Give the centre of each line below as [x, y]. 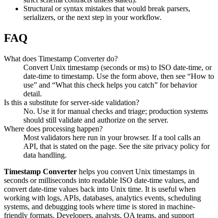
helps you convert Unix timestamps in [136, 172]
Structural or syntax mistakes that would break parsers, [107, 9]
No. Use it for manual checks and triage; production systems [116, 111]
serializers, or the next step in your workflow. [92, 18]
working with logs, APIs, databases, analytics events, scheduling [102, 198]
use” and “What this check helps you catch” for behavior [110, 85]
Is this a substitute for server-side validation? [72, 103]
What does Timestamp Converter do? [61, 59]
